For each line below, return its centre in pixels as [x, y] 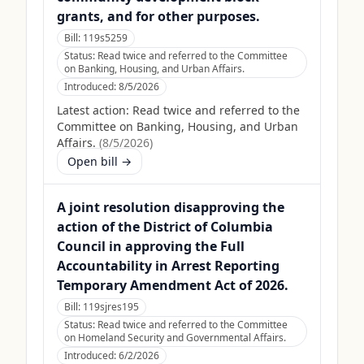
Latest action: [93, 110]
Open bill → [100, 161]
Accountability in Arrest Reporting [168, 266]
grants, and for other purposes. [158, 16]
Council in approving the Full [151, 246]
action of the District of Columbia [165, 227]
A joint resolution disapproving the [171, 207]
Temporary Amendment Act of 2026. [173, 285]
